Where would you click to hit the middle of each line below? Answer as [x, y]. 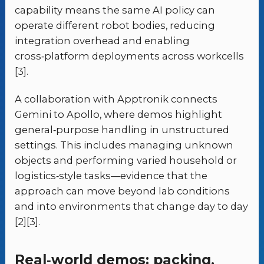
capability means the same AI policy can [115, 10]
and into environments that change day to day [132, 207]
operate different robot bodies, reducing [115, 26]
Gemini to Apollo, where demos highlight [119, 115]
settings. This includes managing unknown [124, 145]
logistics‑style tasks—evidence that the [111, 176]
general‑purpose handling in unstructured [122, 130]
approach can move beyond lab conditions [123, 191]
